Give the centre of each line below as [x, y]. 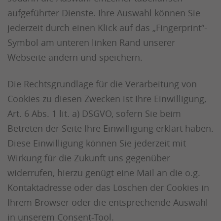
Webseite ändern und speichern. [75, 57]
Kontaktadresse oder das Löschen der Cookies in [108, 187]
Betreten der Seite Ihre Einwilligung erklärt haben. [110, 128]
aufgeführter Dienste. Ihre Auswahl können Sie [104, 13]
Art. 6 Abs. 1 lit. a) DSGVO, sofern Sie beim [94, 113]
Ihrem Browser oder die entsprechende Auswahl [108, 202]
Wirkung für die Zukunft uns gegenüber [89, 158]
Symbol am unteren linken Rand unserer [91, 42]
